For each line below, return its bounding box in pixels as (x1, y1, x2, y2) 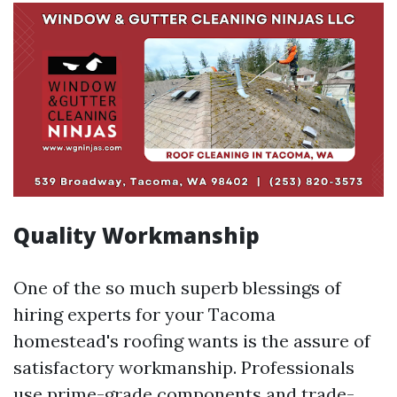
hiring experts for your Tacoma (13, 303, 276, 326)
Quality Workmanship (13, 221, 260, 251)
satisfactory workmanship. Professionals (13, 356, 354, 379)
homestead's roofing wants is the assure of (13, 330, 370, 353)
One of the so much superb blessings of (13, 276, 341, 300)
